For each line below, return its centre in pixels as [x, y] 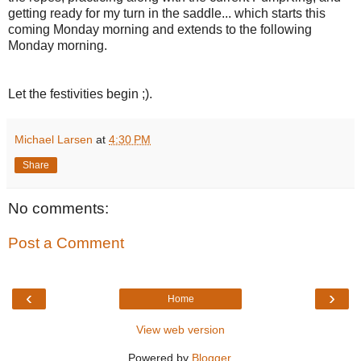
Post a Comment [66, 243]
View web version [180, 329]
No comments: [58, 208]
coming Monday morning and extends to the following [160, 29]
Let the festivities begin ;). [80, 93]
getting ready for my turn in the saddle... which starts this [167, 13]
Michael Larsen [54, 139]
